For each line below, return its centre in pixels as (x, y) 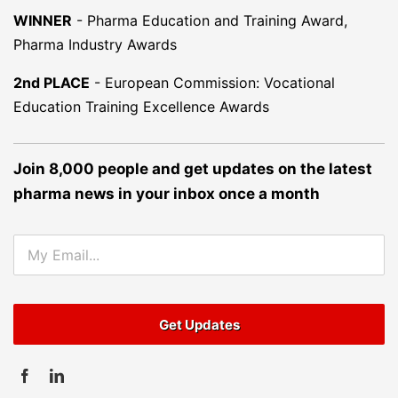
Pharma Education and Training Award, (217, 20)
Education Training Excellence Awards (141, 106)
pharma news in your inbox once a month (167, 193)
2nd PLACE (52, 82)
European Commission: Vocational (220, 82)
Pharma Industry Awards (95, 44)
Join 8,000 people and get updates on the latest (193, 168)
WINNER (43, 20)
